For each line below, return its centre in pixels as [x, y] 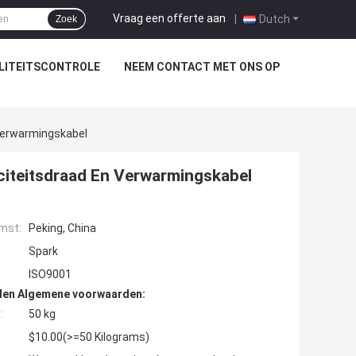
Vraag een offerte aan [169, 18]
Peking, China [62, 228]
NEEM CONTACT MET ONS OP [201, 67]
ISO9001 [50, 275]
